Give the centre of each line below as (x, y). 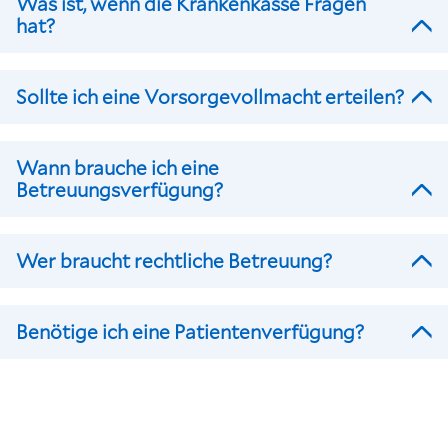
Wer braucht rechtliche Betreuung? (174, 261)
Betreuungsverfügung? (119, 190)
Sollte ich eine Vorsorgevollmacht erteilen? (210, 97)
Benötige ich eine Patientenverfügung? (190, 332)
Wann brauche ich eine (117, 168)
